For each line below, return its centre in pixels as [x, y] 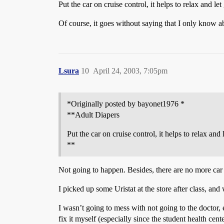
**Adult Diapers [93, 115]
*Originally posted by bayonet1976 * [126, 104]
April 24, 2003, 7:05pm [130, 71]
